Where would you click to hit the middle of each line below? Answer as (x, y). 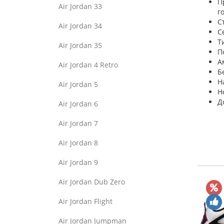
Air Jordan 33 (80, 6)
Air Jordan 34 (80, 26)
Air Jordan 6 (78, 104)
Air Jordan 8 (78, 143)
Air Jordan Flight (85, 201)
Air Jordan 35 (80, 45)
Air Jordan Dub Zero (92, 182)
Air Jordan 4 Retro (88, 65)
